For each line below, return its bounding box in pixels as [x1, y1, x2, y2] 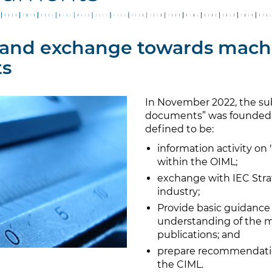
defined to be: [145, 123, 214, 135]
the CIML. [157, 259, 203, 271]
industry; [157, 186, 200, 198]
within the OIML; [157, 156, 237, 168]
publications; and [157, 229, 240, 241]
